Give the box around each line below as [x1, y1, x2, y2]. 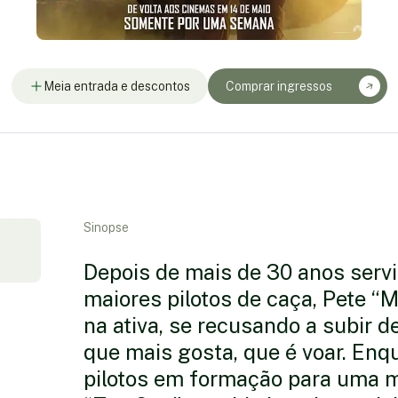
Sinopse [83, 220, 129, 235]
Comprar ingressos [225, 78, 332, 93]
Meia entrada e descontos [43, 78, 190, 93]
